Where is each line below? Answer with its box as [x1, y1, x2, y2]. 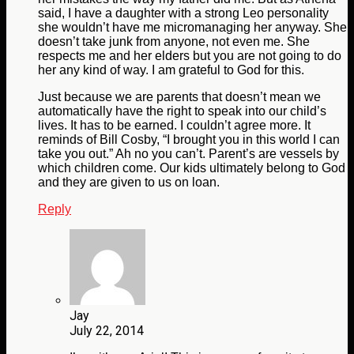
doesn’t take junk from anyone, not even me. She [38, 35, 310, 49]
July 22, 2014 [70, 323, 144, 339]
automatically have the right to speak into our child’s [38, 104, 326, 119]
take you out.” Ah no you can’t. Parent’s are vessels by [38, 147, 339, 161]
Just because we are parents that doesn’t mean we [38, 90, 321, 104]
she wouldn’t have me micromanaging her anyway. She [38, 21, 347, 35]
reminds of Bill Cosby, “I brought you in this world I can [38, 133, 340, 147]
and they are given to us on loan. [38, 175, 220, 190]
